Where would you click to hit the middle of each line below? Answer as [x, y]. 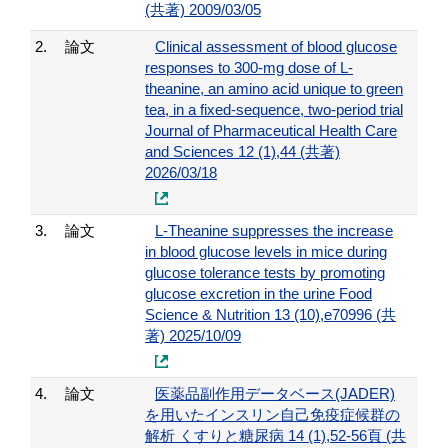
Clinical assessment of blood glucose [276, 46]
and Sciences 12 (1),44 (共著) [242, 151]
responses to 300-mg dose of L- [249, 67]
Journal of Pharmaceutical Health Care [271, 130]
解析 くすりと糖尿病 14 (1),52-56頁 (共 [275, 435]
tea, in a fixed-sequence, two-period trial [274, 109]
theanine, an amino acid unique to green [274, 88]
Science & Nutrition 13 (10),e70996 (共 [270, 314]
